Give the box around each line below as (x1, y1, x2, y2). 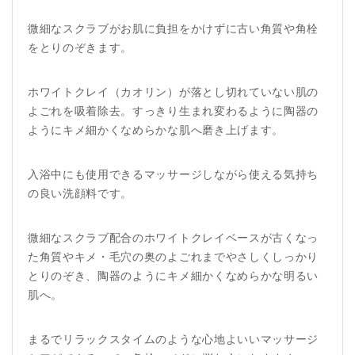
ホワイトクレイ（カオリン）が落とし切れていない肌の (28, 84, 319, 100)
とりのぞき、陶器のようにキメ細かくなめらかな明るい (28, 268, 319, 284)
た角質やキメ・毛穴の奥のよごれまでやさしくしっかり (28, 249, 319, 265)
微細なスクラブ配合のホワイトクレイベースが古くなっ (28, 230, 319, 246)
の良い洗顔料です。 (28, 185, 133, 201)
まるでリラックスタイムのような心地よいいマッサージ (28, 331, 319, 347)
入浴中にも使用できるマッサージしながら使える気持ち (28, 166, 319, 182)
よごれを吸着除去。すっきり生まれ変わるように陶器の (28, 103, 319, 119)
